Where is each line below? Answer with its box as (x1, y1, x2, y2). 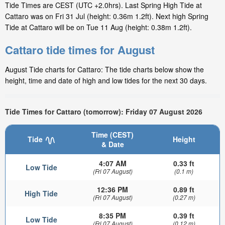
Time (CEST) (91, 130, 134, 140)
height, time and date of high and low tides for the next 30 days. (5, 75, 207, 86)
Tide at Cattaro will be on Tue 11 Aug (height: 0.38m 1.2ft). (5, 22, 192, 33)
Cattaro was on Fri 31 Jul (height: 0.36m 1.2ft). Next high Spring (5, 11, 208, 22)
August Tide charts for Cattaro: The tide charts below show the (5, 64, 204, 75)
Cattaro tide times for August (5, 42, 155, 58)
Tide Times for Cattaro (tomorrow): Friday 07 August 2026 (5, 106, 202, 117)
